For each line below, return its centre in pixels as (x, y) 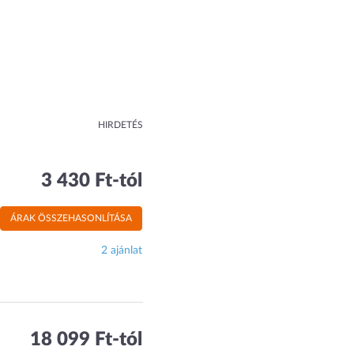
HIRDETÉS (121, 125)
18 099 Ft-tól (87, 340)
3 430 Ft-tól (92, 181)
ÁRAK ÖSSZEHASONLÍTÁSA (72, 218)
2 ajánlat (122, 250)
